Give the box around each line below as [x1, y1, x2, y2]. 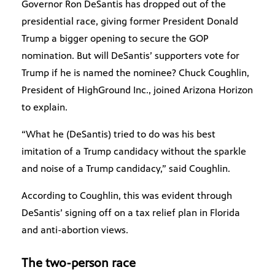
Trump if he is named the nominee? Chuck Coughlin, [21, 67, 249, 79]
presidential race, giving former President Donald [21, 15, 238, 28]
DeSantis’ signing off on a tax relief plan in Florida [21, 207, 240, 219]
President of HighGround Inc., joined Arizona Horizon [21, 84, 253, 96]
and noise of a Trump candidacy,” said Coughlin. [21, 163, 230, 175]
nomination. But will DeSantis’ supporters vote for [21, 50, 239, 62]
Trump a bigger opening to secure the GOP [21, 33, 209, 45]
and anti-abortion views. [21, 224, 128, 236]
